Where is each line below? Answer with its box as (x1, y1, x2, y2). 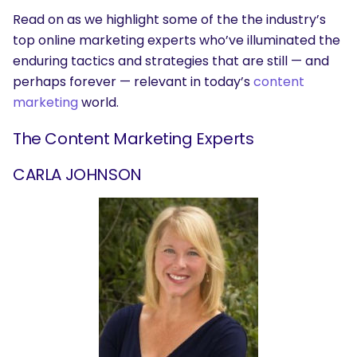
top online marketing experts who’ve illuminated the (13, 31, 340, 50)
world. (78, 93, 119, 112)
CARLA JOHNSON (13, 163, 142, 186)
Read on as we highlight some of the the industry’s (13, 10, 326, 29)
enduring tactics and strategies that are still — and (13, 52, 329, 71)
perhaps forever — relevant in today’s (13, 73, 253, 92)
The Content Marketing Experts (13, 127, 254, 151)
